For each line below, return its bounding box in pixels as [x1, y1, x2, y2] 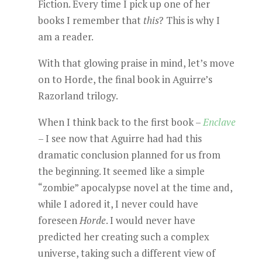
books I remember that [37, 13, 143, 27]
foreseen [37, 213, 80, 227]
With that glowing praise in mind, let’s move [37, 56, 235, 70]
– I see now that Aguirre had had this [37, 132, 202, 145]
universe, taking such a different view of [37, 246, 215, 260]
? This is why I [158, 13, 220, 27]
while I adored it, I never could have [37, 197, 198, 211]
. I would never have [105, 213, 195, 227]
